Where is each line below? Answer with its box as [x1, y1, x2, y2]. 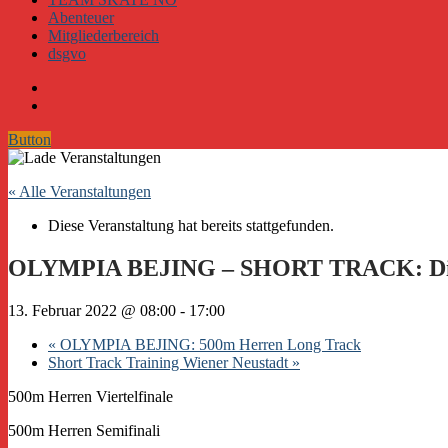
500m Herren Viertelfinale [8, 387, 173, 405]
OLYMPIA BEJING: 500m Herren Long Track [56, 335, 361, 353]
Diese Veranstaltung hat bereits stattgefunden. [48, 217, 334, 234]
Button [8, 131, 51, 148]
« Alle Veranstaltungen [8, 183, 151, 200]
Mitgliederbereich [48, 27, 159, 44]
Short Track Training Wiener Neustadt [48, 353, 292, 371]
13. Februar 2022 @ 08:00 [8, 301, 176, 319]
